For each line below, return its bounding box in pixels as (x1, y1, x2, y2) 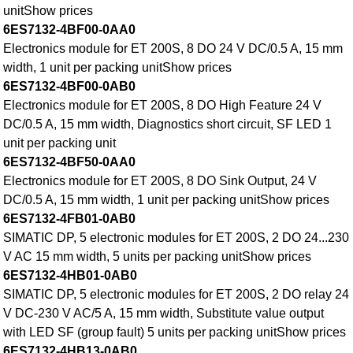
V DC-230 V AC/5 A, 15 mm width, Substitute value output (3, 307, 325, 321)
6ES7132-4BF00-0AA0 (3, 23, 136, 37)
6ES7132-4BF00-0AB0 (3, 80, 136, 94)
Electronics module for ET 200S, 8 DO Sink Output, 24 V (3, 174, 318, 188)
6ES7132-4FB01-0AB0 (3, 212, 136, 226)
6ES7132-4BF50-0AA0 (3, 155, 136, 169)
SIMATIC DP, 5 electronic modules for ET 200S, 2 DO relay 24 (3, 288, 350, 302)
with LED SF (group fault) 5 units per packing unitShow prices (3, 325, 347, 340)
